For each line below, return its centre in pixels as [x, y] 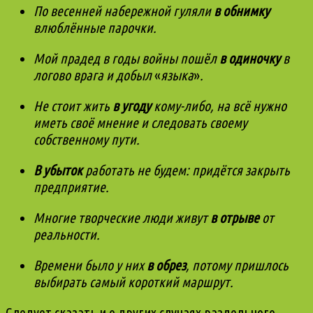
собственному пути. [87, 139]
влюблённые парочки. [95, 27]
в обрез [166, 265]
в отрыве [235, 217]
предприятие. [71, 187]
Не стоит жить [73, 105]
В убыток [58, 170]
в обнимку [242, 10]
